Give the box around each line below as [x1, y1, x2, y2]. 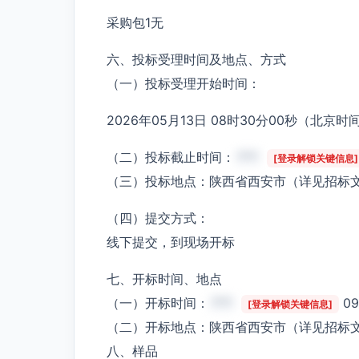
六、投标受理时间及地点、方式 [107, 50, 286, 67]
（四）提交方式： [107, 209, 209, 226]
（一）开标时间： [107, 294, 209, 311]
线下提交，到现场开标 [107, 233, 235, 250]
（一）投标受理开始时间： [107, 75, 260, 91]
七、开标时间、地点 [107, 270, 222, 287]
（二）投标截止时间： [107, 148, 235, 165]
